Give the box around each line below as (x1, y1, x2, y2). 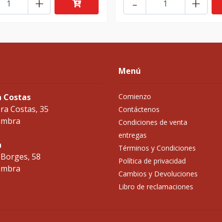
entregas (118, 130, 147, 140)
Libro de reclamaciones (118, 182, 193, 192)
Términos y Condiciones (118, 143, 196, 153)
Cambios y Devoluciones (118, 169, 198, 179)
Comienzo (118, 92, 151, 102)
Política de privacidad (118, 156, 186, 166)
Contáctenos (118, 105, 160, 114)
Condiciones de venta (118, 117, 187, 127)
